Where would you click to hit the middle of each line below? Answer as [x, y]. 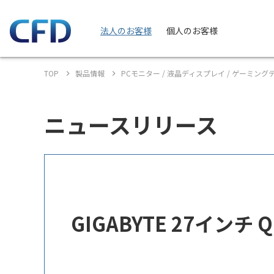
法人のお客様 [126, 31]
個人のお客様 [192, 31]
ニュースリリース [131, 124]
